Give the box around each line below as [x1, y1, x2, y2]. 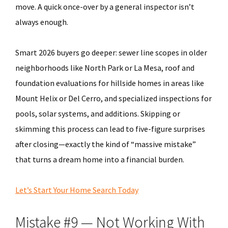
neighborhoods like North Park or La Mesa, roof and [15, 63, 194, 73]
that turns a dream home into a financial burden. [15, 154, 184, 164]
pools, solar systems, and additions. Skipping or [15, 108, 180, 119]
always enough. [15, 17, 68, 27]
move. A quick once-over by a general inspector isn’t [15, 2, 194, 12]
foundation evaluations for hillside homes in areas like [15, 78, 204, 88]
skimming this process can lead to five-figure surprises [15, 124, 205, 134]
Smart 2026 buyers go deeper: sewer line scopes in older [15, 47, 207, 58]
